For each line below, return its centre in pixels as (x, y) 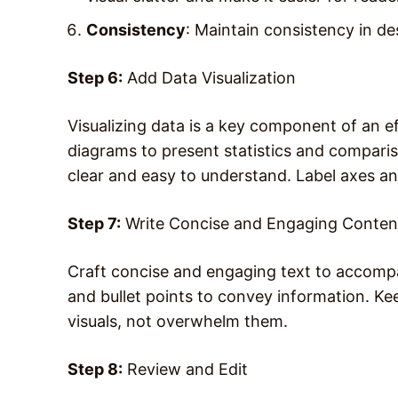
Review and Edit (185, 369)
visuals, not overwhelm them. (178, 321)
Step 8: (95, 369)
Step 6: (95, 77)
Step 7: (94, 223)
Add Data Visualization (209, 77)
